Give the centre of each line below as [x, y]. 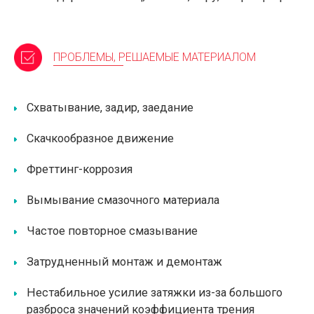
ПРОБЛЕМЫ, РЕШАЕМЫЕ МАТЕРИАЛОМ [155, 57]
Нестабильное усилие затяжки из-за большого [155, 293]
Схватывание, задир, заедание [110, 108]
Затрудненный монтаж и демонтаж [124, 262]
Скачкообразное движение [100, 138]
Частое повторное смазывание [112, 231]
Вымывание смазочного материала [123, 200]
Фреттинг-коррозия [80, 169]
